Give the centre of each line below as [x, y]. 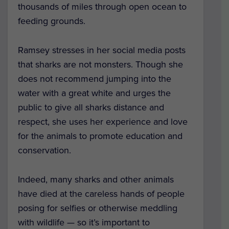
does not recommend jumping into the [95, 79]
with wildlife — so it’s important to [84, 222]
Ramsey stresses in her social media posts [102, 50]
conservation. [44, 151]
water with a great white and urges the [94, 93]
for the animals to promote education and [100, 136]
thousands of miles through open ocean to [102, 7]
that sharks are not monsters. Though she [100, 65]
